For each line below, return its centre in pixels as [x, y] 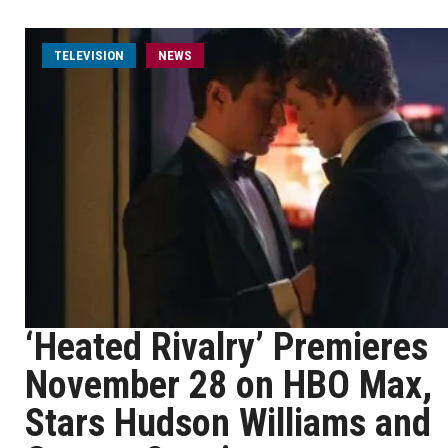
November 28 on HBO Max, [228, 385]
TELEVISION [89, 55]
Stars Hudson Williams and [228, 423]
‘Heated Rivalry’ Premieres [226, 347]
